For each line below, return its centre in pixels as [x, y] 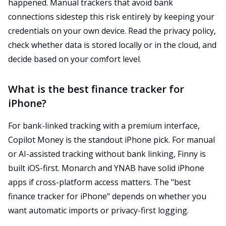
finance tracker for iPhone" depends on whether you [107, 196]
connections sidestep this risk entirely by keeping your [111, 17]
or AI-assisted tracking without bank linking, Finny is [107, 154]
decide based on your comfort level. [75, 59]
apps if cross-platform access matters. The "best [99, 182]
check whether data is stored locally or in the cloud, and [112, 45]
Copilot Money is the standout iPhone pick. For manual [111, 140]
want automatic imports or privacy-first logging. [98, 210]
